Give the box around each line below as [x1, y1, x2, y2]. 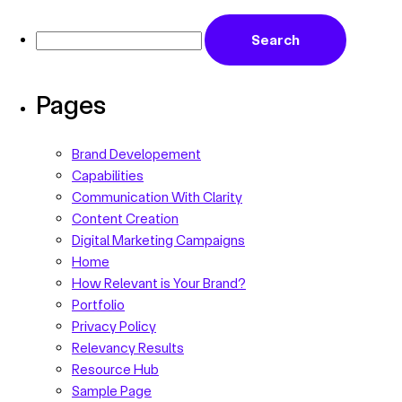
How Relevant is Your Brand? [72, 274, 246, 291]
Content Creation [72, 209, 179, 226]
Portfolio [72, 295, 125, 312]
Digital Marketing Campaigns [72, 231, 245, 248]
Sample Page [72, 381, 152, 398]
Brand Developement [72, 144, 201, 162]
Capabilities [72, 166, 144, 183]
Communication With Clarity [72, 188, 242, 205]
